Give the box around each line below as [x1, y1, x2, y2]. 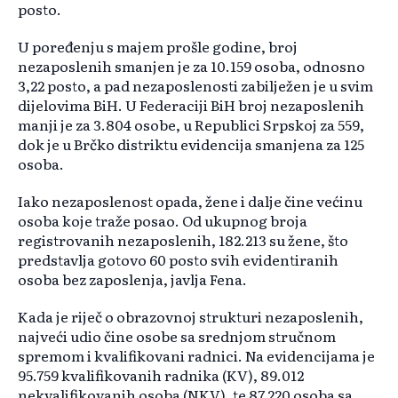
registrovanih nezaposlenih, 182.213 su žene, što [18, 229, 348, 251]
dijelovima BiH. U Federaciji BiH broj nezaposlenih [18, 94, 364, 116]
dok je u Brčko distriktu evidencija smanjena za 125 [18, 133, 364, 155]
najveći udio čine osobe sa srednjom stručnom [18, 325, 336, 347]
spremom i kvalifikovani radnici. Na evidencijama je [18, 345, 375, 367]
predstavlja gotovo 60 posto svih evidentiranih [18, 249, 338, 271]
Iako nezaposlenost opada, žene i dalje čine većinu [18, 190, 362, 212]
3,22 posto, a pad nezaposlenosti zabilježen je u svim [18, 75, 373, 97]
